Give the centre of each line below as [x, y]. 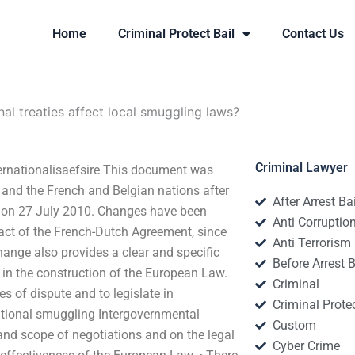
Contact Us [313, 34]
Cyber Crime [307, 346]
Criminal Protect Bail [177, 34]
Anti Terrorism [312, 243]
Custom [295, 325]
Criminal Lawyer [301, 168]
